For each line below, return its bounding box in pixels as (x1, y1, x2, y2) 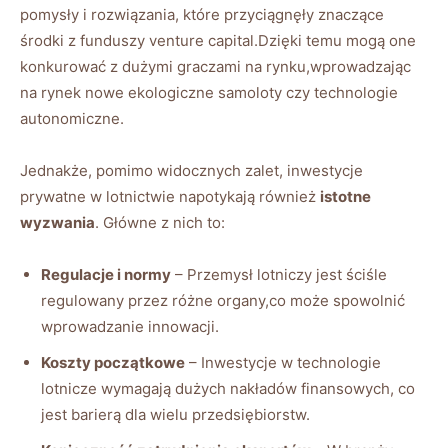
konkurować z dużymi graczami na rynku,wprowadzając (20, 56, 411, 76)
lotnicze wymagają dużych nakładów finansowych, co (41, 378, 415, 398)
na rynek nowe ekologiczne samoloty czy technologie (20, 82, 398, 102)
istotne (320, 186, 371, 206)
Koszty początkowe (41, 352, 185, 372)
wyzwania (20, 212, 95, 232)
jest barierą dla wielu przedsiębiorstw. (41, 404, 310, 424)
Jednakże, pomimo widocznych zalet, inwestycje (20, 160, 363, 180)
